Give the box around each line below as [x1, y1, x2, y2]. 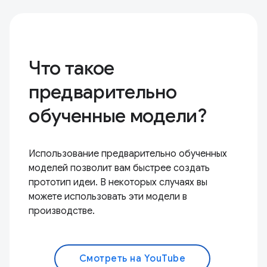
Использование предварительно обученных [29, 148, 227, 160]
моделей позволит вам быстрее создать [29, 162, 210, 175]
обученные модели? [29, 104, 207, 128]
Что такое [29, 56, 115, 80]
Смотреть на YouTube [79, 253, 186, 265]
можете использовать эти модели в [29, 191, 187, 203]
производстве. [29, 205, 95, 218]
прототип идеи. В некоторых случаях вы [29, 176, 207, 189]
